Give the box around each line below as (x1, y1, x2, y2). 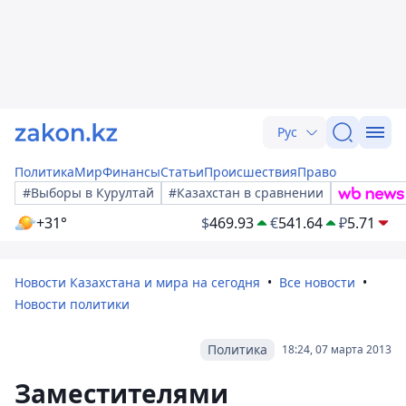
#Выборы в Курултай (23, 184, 154, 201)
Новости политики (14, 295, 130, 313)
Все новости (279, 274, 355, 291)
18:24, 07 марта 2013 (282, 342, 391, 357)
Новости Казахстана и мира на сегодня (14, 274, 260, 291)
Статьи (160, 163, 204, 180)
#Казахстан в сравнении (169, 184, 324, 201)
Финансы (102, 163, 160, 180)
